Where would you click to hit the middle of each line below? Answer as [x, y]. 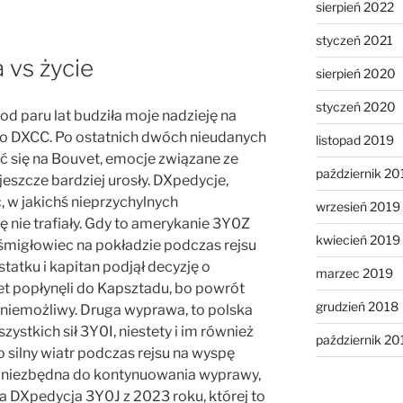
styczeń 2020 [355, 107]
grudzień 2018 [357, 307]
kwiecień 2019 [358, 240]
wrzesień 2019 [358, 207]
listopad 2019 [354, 140]
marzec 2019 [354, 273]
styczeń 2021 [354, 40]
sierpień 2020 [355, 74]
